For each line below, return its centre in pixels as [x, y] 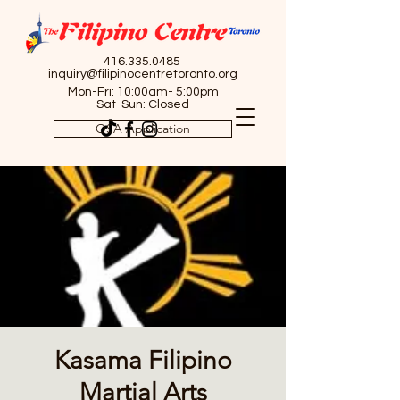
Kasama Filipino [143, 360]
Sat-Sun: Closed [143, 104]
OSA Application [143, 129]
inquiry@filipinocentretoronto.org [143, 74]
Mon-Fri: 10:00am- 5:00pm [143, 92]
